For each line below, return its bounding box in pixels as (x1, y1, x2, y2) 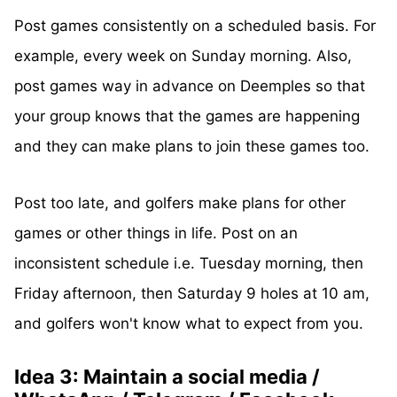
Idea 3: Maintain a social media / (14, 365, 320, 389)
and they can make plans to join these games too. (14, 137, 370, 156)
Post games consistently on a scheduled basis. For (14, 17, 376, 35)
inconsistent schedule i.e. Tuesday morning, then (14, 254, 363, 273)
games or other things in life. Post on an (14, 224, 298, 243)
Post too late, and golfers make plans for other (14, 194, 346, 213)
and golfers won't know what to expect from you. (14, 315, 363, 333)
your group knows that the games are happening (14, 107, 360, 126)
